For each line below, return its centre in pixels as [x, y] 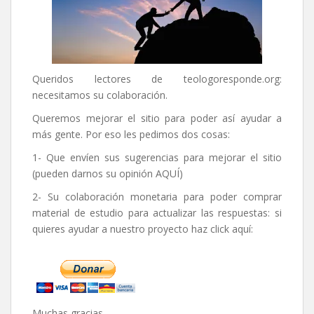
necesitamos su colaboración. [100, 95]
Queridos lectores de [108, 78]
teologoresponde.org [232, 78]
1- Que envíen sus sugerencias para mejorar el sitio [157, 157]
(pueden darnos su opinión [94, 173]
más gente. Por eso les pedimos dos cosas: [131, 134]
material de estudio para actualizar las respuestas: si [157, 212]
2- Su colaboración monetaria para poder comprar [157, 196]
